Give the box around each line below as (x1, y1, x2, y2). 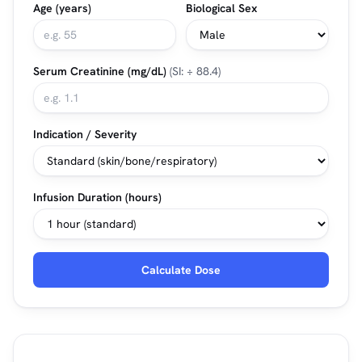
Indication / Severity (33, 127, 137, 141)
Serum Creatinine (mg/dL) (33, 64, 170, 78)
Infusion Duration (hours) (33, 190, 162, 204)
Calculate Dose (141, 263, 221, 277)
